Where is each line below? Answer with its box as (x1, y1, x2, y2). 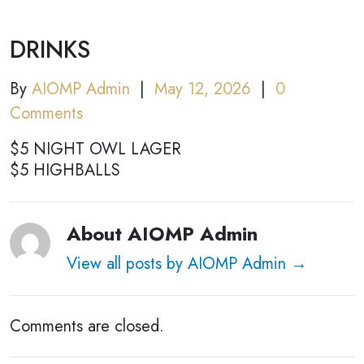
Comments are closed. (10, 314, 164, 338)
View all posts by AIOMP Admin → (67, 252, 307, 275)
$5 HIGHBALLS (10, 158, 120, 182)
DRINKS (10, 32, 90, 67)
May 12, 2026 (154, 77, 251, 101)
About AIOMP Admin (67, 219, 258, 248)
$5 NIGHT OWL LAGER (10, 137, 181, 161)
